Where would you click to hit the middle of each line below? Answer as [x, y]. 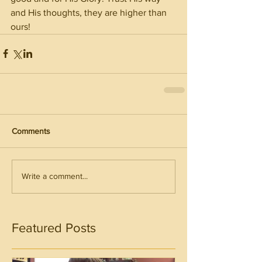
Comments [31, 131]
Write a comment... [55, 176]
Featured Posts [54, 227]
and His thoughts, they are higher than [90, 12]
